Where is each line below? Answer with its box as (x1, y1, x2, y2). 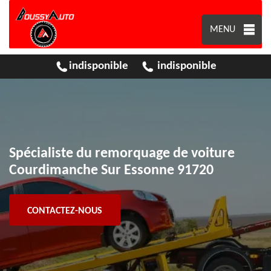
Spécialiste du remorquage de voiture (9, 146, 235, 161)
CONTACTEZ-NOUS (27, 206, 102, 216)
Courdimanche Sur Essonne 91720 (9, 163, 214, 178)
